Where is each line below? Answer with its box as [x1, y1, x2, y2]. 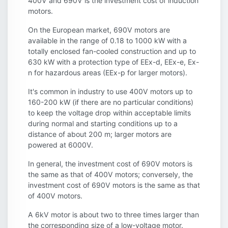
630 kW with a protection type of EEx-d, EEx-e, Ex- [28, 57, 199, 66]
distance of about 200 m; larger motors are [28, 129, 172, 138]
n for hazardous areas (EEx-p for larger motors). [28, 68, 187, 77]
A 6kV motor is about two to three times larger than [28, 210, 199, 219]
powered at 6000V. [28, 140, 93, 149]
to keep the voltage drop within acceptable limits [28, 108, 191, 117]
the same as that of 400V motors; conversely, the [28, 169, 193, 179]
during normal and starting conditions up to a [28, 119, 178, 128]
